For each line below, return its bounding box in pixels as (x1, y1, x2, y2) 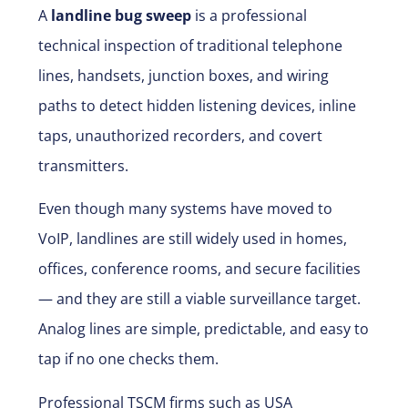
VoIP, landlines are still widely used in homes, (38, 229, 347, 250)
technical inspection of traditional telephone (38, 35, 342, 56)
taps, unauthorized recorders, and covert (38, 125, 322, 146)
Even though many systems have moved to (38, 199, 332, 219)
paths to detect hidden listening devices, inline (38, 95, 356, 116)
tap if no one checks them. (38, 349, 219, 370)
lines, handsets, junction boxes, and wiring (38, 65, 329, 86)
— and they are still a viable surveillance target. (38, 289, 361, 310)
